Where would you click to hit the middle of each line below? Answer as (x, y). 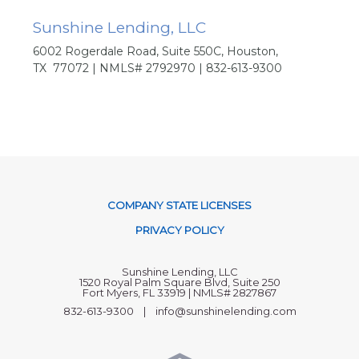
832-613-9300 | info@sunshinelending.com (179, 311)
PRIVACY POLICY (179, 230)
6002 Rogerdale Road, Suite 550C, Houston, (156, 51)
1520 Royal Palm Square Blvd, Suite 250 (179, 282)
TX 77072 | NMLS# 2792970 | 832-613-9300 (158, 68)
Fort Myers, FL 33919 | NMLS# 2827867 (179, 292)
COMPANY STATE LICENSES (179, 205)
